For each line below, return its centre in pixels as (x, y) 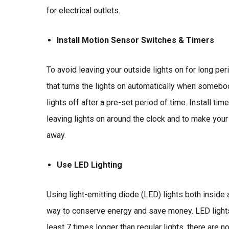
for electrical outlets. (83, 11)
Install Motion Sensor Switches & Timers (135, 40)
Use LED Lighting (89, 165)
